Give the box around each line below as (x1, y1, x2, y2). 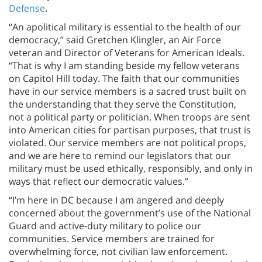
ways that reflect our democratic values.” (9, 174, 188, 188)
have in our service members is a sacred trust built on (9, 84, 246, 98)
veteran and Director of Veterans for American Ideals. (9, 46, 244, 59)
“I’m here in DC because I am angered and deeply (9, 193, 224, 206)
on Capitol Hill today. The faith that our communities (9, 71, 240, 85)
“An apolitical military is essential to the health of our (9, 20, 241, 33)
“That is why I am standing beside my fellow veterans (9, 58, 240, 72)
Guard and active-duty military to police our (9, 219, 201, 232)
